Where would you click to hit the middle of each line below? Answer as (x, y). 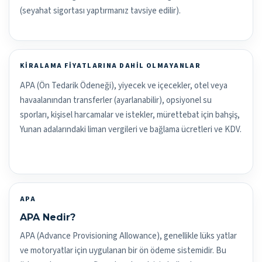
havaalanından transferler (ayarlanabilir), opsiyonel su (116, 101)
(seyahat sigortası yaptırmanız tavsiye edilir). (100, 11)
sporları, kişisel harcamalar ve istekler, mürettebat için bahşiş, (130, 115)
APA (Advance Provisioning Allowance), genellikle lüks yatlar (128, 236)
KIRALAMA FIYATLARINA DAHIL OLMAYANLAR (111, 66)
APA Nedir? (48, 218)
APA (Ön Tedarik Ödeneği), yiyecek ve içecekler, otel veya (124, 86)
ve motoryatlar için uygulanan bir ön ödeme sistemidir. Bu (123, 251)
